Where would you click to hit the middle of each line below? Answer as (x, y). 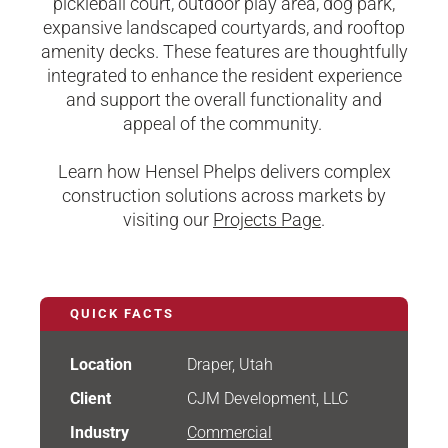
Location (101, 364)
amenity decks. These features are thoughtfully (224, 51)
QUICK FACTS (122, 313)
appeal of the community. (222, 123)
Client (90, 398)
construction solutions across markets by (224, 195)
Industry (99, 432)
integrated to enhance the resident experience (224, 75)
